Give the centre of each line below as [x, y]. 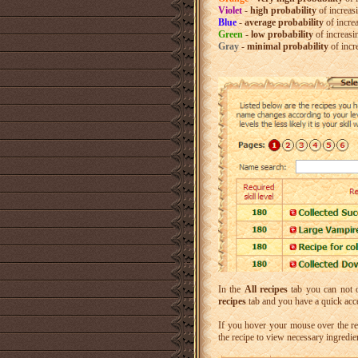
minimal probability [289, 46]
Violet [230, 10]
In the [231, 289]
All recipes [266, 289]
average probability [284, 22]
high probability [284, 10]
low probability [283, 34]
